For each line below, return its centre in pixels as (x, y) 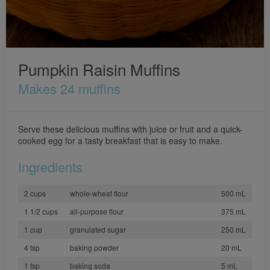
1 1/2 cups (41, 211)
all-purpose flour (97, 211)
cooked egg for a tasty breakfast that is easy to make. (120, 140)
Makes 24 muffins (69, 88)
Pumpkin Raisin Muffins (99, 69)
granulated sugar (98, 229)
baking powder (94, 247)
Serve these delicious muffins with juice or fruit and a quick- (130, 129)
